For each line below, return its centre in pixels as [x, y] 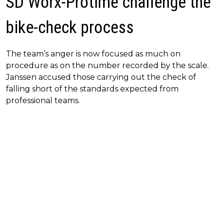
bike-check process [70, 27]
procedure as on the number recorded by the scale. [107, 65]
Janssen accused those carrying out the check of [101, 77]
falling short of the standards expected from [92, 89]
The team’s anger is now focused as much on [93, 54]
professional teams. [43, 100]
